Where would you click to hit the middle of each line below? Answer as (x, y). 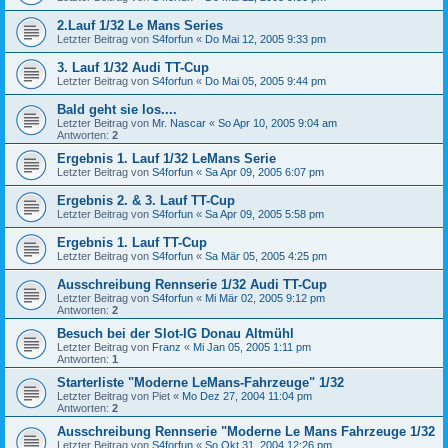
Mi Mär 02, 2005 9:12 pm (265, 297)
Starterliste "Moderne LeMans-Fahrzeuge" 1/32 (200, 382)
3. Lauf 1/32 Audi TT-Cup (133, 67)
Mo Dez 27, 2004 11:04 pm (247, 395)
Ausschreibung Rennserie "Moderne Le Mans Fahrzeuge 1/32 (246, 431)
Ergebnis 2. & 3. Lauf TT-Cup (146, 200)
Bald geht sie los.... (117, 109)
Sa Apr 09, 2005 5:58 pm (264, 213)
